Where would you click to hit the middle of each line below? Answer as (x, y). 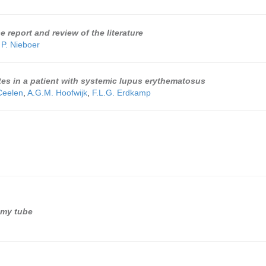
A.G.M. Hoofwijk (57, 93)
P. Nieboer (20, 45)
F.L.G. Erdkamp (121, 93)
